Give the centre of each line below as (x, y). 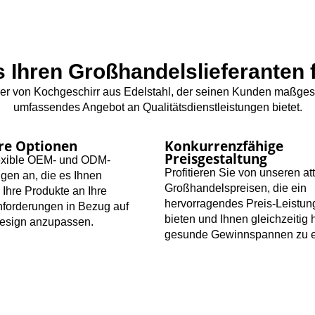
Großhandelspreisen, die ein (236, 188)
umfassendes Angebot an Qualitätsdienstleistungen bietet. (157, 108)
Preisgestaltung (216, 159)
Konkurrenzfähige (224, 146)
